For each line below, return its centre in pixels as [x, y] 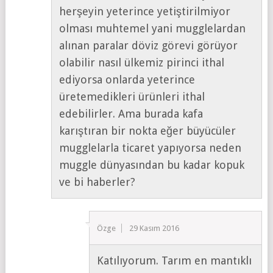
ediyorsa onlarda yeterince [127, 79]
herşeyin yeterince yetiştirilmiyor [145, 11]
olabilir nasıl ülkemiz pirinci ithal [142, 62]
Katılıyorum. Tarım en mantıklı [175, 260]
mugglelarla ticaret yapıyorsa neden [151, 147]
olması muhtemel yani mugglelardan [153, 28]
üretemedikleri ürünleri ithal [132, 96]
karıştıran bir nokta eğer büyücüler [148, 130]
